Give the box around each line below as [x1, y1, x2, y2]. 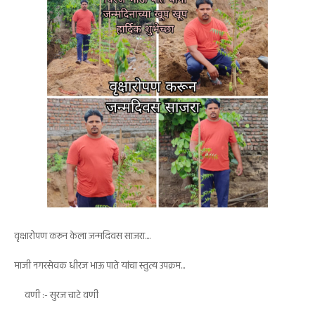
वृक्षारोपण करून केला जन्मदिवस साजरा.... [14, 229, 150, 245]
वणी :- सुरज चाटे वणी [14, 288, 101, 304]
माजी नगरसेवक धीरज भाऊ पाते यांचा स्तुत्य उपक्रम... [14, 258, 185, 274]
